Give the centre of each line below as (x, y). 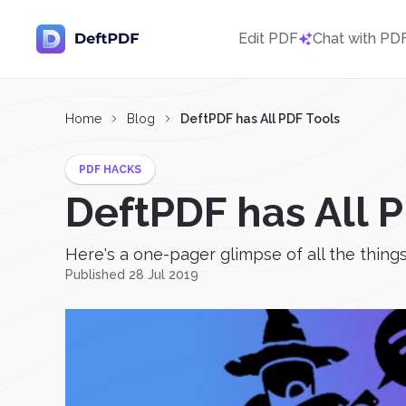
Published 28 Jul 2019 (132, 275)
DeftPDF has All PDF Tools (260, 119)
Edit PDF (268, 39)
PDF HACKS (110, 169)
